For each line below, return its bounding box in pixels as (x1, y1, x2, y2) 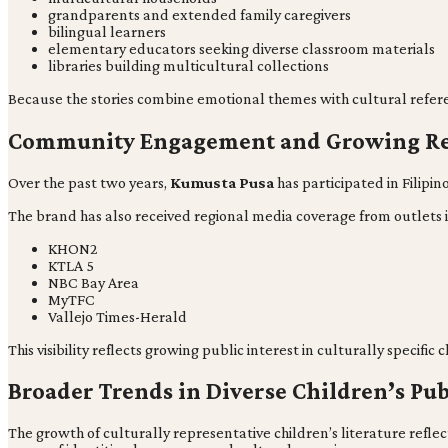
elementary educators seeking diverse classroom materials (48, 39, 435, 57)
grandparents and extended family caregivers (48, 5, 351, 23)
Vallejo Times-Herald (48, 307, 187, 325)
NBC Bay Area (48, 273, 139, 291)
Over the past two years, (8, 173, 170, 191)
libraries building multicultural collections (48, 56, 329, 74)
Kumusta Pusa (170, 173, 274, 191)
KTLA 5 (48, 256, 94, 274)
